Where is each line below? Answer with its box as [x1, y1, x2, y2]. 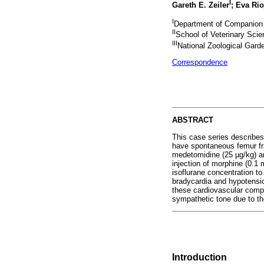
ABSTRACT [172, 115, 213, 125]
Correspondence [172, 57, 227, 67]
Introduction [172, 252, 227, 263]
